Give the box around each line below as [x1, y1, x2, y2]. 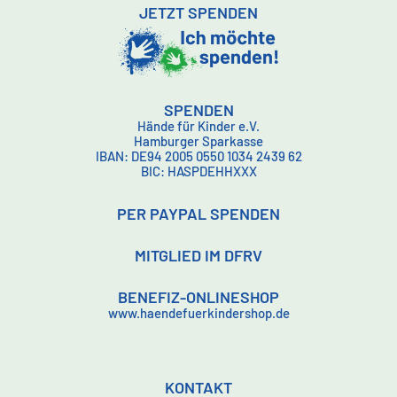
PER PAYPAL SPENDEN [117, 204, 280, 224]
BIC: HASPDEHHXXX [140, 163, 257, 180]
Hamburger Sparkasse [134, 133, 263, 150]
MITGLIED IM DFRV [135, 245, 262, 266]
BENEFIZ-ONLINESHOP [118, 287, 279, 307]
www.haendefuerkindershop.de [107, 305, 290, 322]
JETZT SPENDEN [139, 3, 258, 23]
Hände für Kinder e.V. [137, 118, 260, 135]
